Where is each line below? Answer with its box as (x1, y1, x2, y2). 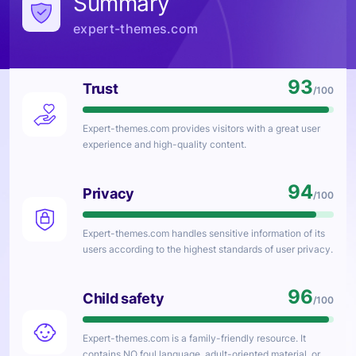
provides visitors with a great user (169, 122, 320, 134)
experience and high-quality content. (83, 138, 246, 150)
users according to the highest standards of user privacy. (83, 243, 333, 255)
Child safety (83, 290, 164, 307)
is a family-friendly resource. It (169, 332, 306, 344)
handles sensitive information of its (169, 227, 325, 239)
